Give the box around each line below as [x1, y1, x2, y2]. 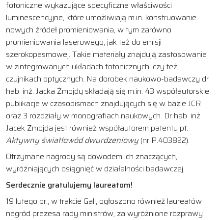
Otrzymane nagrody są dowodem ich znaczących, [6, 150, 177, 163]
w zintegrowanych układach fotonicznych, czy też [6, 60, 177, 73]
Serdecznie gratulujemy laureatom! [6, 178, 133, 191]
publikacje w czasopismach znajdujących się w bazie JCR [6, 97, 201, 110]
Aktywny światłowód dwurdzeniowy [6, 134, 138, 146]
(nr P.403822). [138, 134, 190, 146]
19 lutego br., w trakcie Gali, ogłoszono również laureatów [6, 194, 202, 207]
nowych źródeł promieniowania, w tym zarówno [6, 23, 171, 36]
